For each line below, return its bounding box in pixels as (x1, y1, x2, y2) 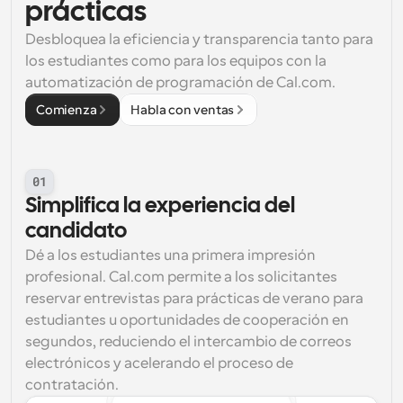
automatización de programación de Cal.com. (25, 75, 336, 91)
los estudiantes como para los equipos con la (25, 53, 327, 69)
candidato (25, 221, 127, 242)
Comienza (36, 103, 97, 117)
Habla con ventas (130, 103, 235, 117)
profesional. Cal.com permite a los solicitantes (25, 269, 337, 285)
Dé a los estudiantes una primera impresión (25, 247, 316, 264)
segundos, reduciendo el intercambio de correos (25, 334, 352, 350)
